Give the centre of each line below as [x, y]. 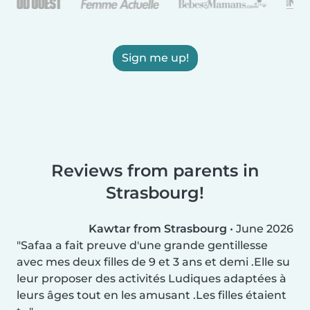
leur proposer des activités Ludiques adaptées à [152, 278]
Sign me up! [155, 57]
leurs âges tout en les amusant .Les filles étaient [152, 295]
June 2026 [265, 228]
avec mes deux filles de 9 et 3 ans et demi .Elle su [153, 262]
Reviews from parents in [155, 170]
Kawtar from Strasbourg [158, 228]
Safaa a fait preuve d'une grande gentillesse [144, 245]
